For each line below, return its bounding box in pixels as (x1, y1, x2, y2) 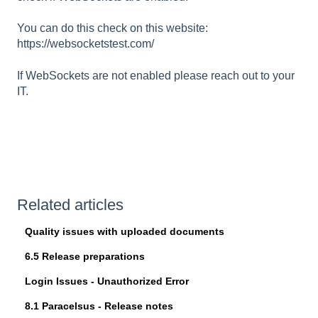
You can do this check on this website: (17, 22, 208, 35)
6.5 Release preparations (25, 251, 146, 263)
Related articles (17, 196, 124, 214)
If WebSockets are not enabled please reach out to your (17, 69, 295, 82)
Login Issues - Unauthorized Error (25, 275, 190, 287)
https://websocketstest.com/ (17, 38, 154, 50)
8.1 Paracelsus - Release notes (25, 300, 174, 312)
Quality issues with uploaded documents (25, 226, 225, 238)
